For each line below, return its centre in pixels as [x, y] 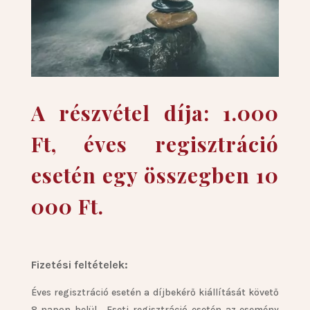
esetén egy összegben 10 [155, 175]
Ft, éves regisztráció [155, 144]
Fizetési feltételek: [79, 265]
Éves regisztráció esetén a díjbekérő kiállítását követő [155, 293]
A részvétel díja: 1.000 [155, 113]
